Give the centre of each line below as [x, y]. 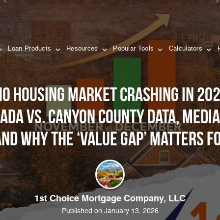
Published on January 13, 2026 [110, 211]
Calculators [187, 49]
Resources [83, 49]
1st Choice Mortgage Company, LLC [110, 199]
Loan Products [31, 49]
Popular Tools [135, 49]
